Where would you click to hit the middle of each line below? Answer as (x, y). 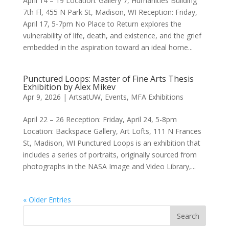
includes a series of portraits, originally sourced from (110, 154)
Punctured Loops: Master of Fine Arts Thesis (108, 78)
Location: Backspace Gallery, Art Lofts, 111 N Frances (112, 131)
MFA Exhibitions (157, 97)
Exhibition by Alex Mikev (69, 87)
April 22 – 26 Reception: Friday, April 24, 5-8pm (100, 119)
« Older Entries (47, 199)
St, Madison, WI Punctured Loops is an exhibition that (111, 143)
